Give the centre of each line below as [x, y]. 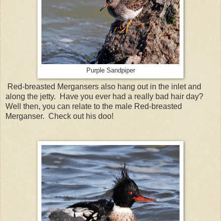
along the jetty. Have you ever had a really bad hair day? [105, 97]
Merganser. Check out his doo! [59, 116]
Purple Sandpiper [110, 70]
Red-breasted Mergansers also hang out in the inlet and [103, 87]
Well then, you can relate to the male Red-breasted [94, 107]
